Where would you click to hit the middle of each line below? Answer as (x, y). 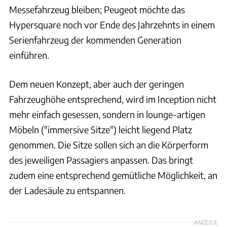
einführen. (29, 55)
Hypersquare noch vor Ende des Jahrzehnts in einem (112, 24)
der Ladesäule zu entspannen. (67, 190)
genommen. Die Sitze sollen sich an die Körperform (109, 144)
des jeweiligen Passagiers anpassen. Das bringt (101, 160)
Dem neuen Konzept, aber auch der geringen (97, 84)
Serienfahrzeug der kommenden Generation (95, 40)
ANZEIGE (206, 222)
